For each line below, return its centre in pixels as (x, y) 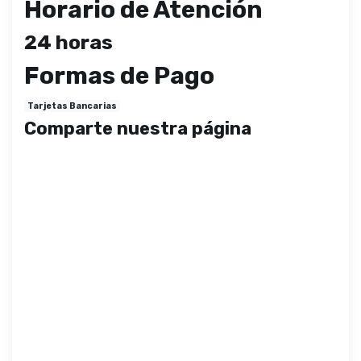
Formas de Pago (119, 75)
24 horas (68, 42)
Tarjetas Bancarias (73, 106)
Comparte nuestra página (138, 129)
